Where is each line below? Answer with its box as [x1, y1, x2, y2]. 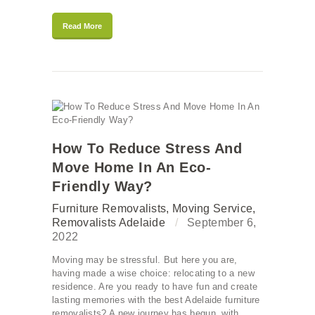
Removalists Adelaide [52, 217, 166, 229]
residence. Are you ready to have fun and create [52, 281, 258, 292]
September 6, [187, 217, 257, 229]
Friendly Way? [52, 179, 153, 195]
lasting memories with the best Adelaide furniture [52, 295, 260, 306]
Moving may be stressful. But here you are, [52, 255, 238, 266]
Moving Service [172, 202, 253, 215]
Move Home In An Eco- [52, 160, 211, 176]
